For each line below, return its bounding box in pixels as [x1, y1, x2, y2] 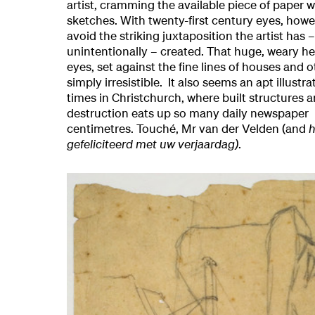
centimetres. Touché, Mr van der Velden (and [66, 120, 309, 136]
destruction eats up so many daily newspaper [66, 105, 309, 120]
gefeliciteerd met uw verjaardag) [66, 136, 238, 151]
